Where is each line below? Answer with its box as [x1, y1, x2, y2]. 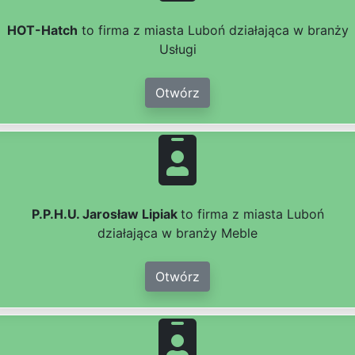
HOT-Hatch [6, 22, 78, 39]
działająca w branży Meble [97, 225, 258, 242]
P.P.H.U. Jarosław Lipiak [31, 206, 181, 223]
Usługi [158, 41, 197, 58]
